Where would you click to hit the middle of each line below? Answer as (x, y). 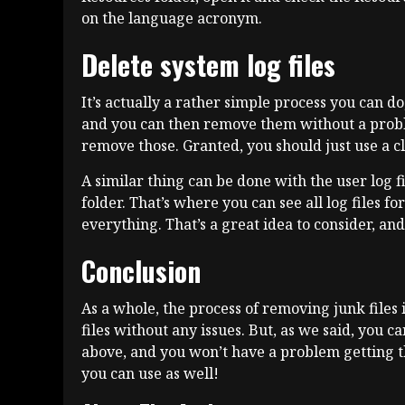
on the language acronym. (172, 18)
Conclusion (141, 270)
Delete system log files (208, 64)
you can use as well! (150, 373)
